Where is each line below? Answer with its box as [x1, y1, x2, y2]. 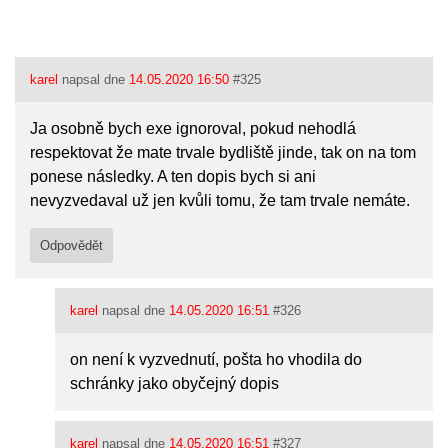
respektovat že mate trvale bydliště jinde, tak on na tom [30, 144, 417, 161]
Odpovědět [40, 238, 104, 253]
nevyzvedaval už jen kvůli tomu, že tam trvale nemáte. [30, 192, 411, 209]
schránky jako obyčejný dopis [70, 375, 280, 392]
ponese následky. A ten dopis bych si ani [30, 168, 317, 185]
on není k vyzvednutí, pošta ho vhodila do [70, 351, 363, 368]
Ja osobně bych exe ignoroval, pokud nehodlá [30, 120, 357, 137]
